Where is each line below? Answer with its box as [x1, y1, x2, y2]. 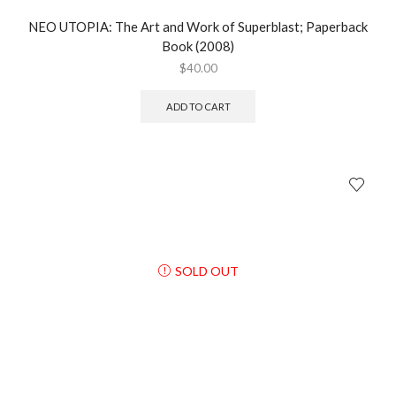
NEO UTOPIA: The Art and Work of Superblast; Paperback [28, 19, 368, 35]
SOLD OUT [174, 263, 239, 278]
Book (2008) [162, 38, 234, 55]
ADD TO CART [165, 100, 231, 112]
